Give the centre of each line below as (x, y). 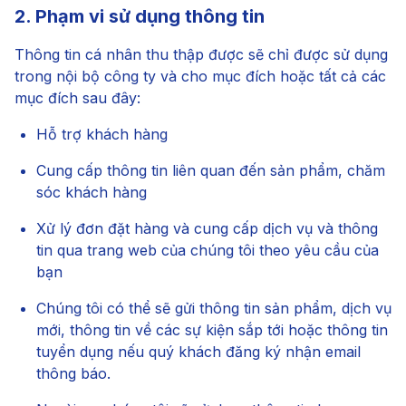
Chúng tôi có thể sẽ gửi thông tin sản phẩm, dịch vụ (214, 308)
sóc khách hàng (92, 192)
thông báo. (73, 373)
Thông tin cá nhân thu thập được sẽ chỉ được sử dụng (201, 54)
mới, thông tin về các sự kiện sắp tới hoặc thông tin (212, 330)
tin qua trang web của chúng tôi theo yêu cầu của (208, 250)
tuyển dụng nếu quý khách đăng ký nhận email (198, 352)
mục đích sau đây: (77, 98)
